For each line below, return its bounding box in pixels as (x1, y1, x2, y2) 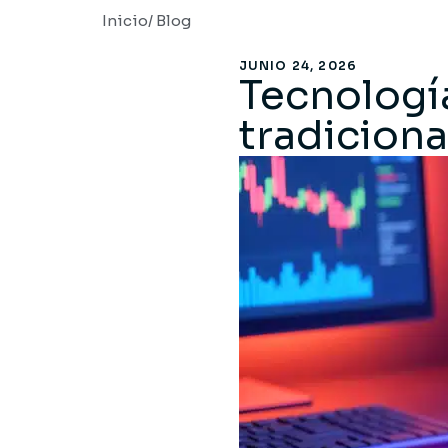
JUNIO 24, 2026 (238, 58, 358, 73)
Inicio (102, 11, 148, 30)
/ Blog (148, 11, 191, 30)
